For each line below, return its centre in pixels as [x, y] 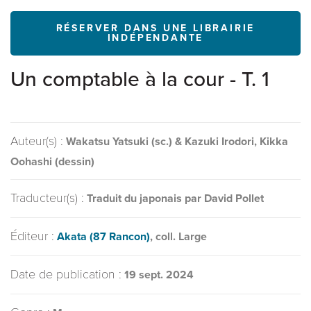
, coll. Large [178, 237]
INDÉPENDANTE [155, 38]
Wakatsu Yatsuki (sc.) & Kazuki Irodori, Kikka [177, 142]
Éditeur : [32, 236]
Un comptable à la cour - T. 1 [140, 79]
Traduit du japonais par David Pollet [175, 199]
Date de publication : [66, 274]
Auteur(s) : [37, 141]
